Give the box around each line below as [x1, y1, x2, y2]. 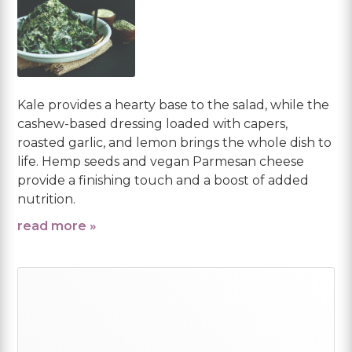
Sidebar [33, 310, 125, 339]
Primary [33, 281, 129, 311]
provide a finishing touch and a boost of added [17, 172, 310, 188]
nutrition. [17, 191, 76, 207]
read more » [17, 218, 97, 233]
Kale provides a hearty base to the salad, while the [17, 97, 330, 112]
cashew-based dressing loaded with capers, [17, 115, 288, 131]
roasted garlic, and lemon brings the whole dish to [17, 134, 332, 150]
